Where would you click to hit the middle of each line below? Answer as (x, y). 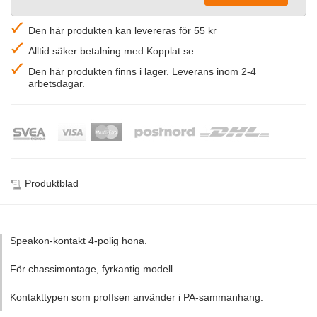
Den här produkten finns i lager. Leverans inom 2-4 (142, 72)
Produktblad (52, 184)
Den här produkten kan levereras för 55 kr (122, 31)
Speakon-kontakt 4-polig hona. (78, 241)
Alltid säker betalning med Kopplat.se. (113, 51)
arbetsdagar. (57, 84)
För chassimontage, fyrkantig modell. (92, 269)
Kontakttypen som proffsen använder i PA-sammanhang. (136, 298)
